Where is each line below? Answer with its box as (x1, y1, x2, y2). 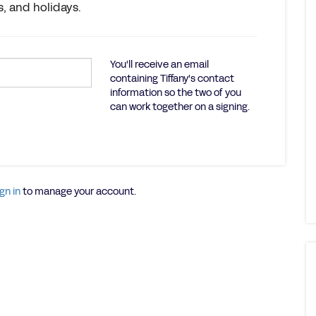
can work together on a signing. (109, 100, 250, 114)
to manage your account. (20, 185, 136, 198)
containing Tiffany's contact (109, 72, 234, 85)
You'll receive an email (109, 58, 209, 71)
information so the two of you (109, 86, 241, 99)
